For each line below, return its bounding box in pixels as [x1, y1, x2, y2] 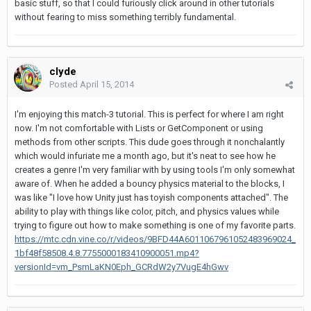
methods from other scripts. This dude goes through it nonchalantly [15, 137, 285, 148]
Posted [49, 79, 80, 90]
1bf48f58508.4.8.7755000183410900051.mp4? [15, 248, 199, 259]
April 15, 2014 [80, 79, 134, 90]
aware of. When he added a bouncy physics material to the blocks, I [15, 178, 285, 190]
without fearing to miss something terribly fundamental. [15, 11, 236, 22]
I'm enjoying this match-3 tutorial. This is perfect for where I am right [15, 109, 284, 120]
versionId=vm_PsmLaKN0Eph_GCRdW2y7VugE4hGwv [15, 262, 228, 273]
